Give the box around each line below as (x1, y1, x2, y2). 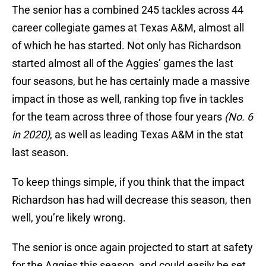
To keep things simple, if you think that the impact (12, 176, 245, 189)
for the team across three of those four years (12, 110, 224, 123)
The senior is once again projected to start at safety (12, 241, 253, 254)
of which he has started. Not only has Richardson (12, 39, 241, 52)
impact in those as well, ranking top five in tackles (12, 93, 243, 106)
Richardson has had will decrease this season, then (12, 194, 251, 207)
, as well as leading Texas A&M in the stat (50, 128, 243, 141)
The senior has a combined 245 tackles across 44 (12, 4, 243, 17)
